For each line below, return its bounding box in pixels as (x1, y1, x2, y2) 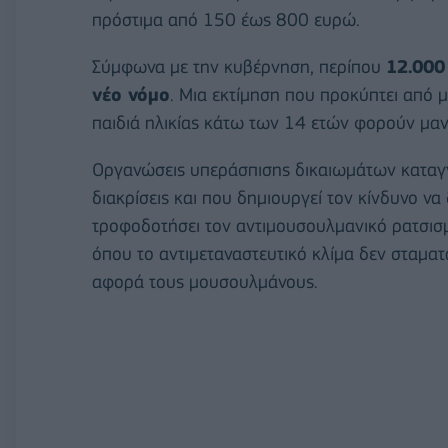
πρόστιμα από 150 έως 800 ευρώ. (92, 8, 360, 30)
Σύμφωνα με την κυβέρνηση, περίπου (92, 56, 386, 77)
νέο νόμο (92, 84, 170, 105)
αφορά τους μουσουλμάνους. (92, 271, 318, 293)
